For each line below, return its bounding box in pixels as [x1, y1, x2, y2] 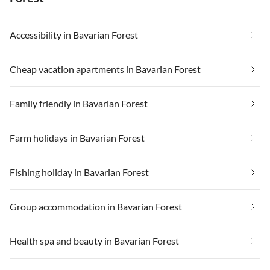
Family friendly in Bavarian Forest [10, 97, 148, 109]
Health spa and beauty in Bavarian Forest [10, 234, 179, 246]
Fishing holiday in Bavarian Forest [10, 166, 149, 178]
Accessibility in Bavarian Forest [10, 28, 138, 40]
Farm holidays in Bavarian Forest [10, 131, 145, 143]
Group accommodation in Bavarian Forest [10, 200, 182, 212]
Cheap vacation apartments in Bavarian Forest [10, 63, 201, 75]
